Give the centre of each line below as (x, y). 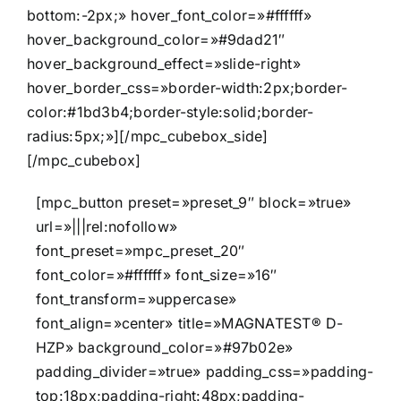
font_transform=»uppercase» (137, 299)
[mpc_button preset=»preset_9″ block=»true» (194, 203)
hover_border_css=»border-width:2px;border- (188, 88)
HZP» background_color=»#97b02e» (165, 348)
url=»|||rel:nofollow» (107, 227)
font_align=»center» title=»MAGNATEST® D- (190, 324)
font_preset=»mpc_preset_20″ (141, 251)
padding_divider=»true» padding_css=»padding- (205, 372)
